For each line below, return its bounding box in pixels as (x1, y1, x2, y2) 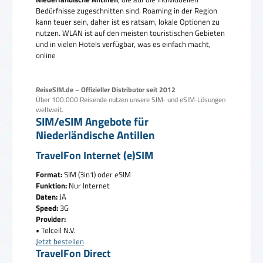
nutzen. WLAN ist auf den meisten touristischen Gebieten (36, 27, 225, 39)
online (36, 49, 56, 62)
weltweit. (36, 104, 63, 115)
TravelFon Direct (36, 245, 111, 261)
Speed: (36, 201, 58, 214)
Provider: (36, 213, 66, 225)
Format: (36, 168, 62, 180)
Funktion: (36, 179, 67, 191)
